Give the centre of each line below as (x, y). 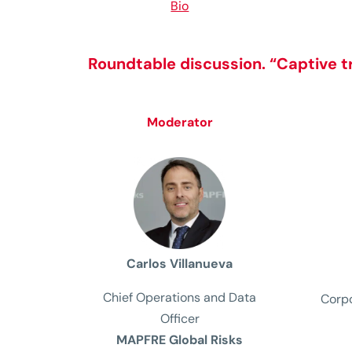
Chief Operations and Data (180, 298)
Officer (180, 319)
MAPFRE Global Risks (180, 340)
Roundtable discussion (175, 64)
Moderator (180, 122)
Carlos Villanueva (180, 264)
